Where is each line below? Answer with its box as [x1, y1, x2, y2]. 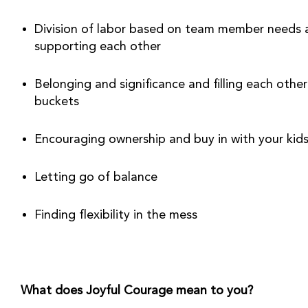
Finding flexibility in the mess [34, 209, 197, 221]
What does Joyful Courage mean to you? [21, 285, 253, 297]
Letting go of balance [34, 171, 157, 184]
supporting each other [34, 41, 161, 53]
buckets [34, 96, 79, 108]
